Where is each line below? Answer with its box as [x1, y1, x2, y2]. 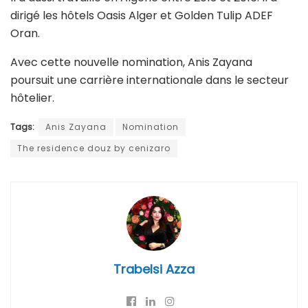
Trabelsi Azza [113, 260, 195, 278]
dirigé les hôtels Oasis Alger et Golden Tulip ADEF [10, 7, 273, 23]
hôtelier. [10, 89, 54, 106]
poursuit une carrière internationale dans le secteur [10, 71, 289, 88]
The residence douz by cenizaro [17, 142, 170, 154]
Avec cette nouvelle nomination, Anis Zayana [10, 54, 252, 70]
